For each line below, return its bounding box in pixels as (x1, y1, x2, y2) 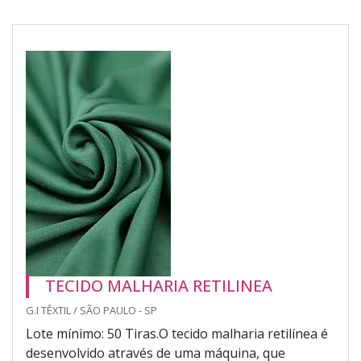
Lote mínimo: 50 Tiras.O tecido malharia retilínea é (26, 325, 328, 342)
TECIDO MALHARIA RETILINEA (45, 275, 272, 297)
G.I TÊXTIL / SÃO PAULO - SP (26, 303, 157, 317)
